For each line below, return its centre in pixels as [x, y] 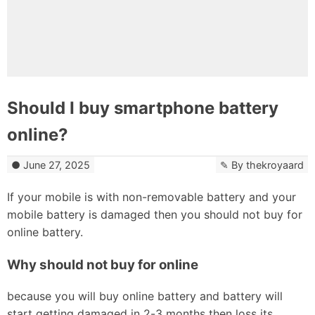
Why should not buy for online [103, 264]
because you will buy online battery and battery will [145, 296]
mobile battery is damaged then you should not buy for [155, 214]
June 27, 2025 [57, 165]
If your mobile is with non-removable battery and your [152, 197]
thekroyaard [275, 165]
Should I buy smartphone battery [143, 108]
